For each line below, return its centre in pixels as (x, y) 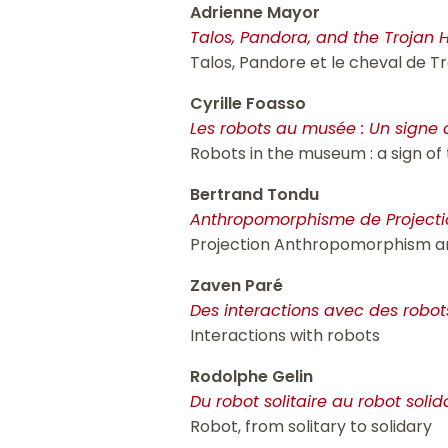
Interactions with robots (285, 336)
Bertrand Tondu (255, 195)
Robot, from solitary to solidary (311, 427)
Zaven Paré (237, 286)
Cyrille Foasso (248, 104)
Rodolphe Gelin (252, 377)
